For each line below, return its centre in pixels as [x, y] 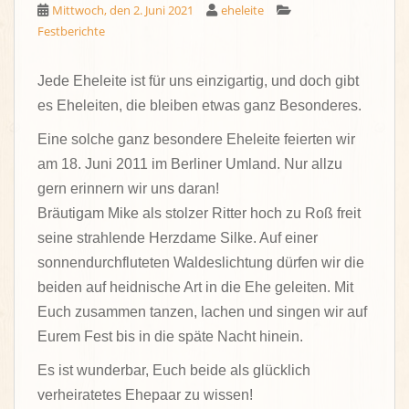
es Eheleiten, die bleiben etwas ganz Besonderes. [199, 105]
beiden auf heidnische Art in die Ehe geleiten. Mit [195, 287]
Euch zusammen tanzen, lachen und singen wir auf [202, 312]
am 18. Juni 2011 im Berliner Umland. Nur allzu [190, 164]
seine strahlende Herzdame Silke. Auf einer [178, 238]
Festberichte [71, 31]
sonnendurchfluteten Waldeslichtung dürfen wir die [201, 262]
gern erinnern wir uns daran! [128, 189]
